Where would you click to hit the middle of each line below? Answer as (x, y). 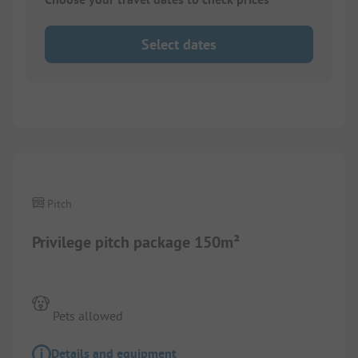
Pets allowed (88, 315)
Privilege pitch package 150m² (136, 242)
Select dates (179, 44)
